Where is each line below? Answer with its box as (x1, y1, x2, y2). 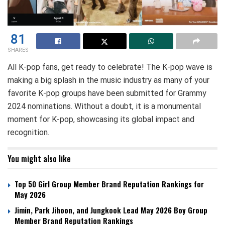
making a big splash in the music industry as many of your (8, 75, 209, 85)
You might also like (8, 152, 71, 165)
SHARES (8, 45, 29, 54)
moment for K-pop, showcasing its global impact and (8, 114, 194, 124)
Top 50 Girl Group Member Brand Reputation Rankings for (15, 178, 204, 189)
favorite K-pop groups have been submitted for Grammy (8, 88, 206, 98)
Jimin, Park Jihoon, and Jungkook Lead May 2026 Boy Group (15, 204, 207, 215)
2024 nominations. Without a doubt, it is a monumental (8, 101, 201, 111)
